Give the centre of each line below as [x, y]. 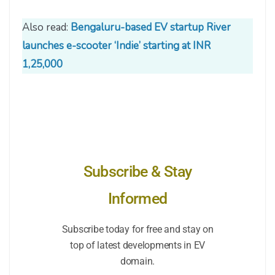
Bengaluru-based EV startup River [151, 28]
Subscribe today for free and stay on [137, 229]
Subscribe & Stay [137, 171]
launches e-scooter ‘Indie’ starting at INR [116, 46]
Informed [137, 198]
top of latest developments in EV [137, 245]
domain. [137, 261]
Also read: [46, 28]
